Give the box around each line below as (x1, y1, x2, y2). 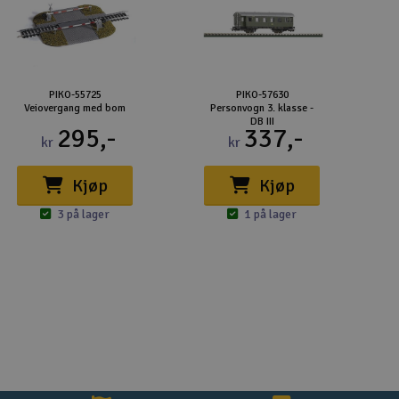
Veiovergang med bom (24, 102, 126, 115)
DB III (249, 115, 274, 128)
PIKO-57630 (235, 88, 289, 102)
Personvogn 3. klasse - (210, 102, 313, 115)
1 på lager (244, 207, 297, 222)
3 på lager (57, 207, 110, 222)
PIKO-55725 (48, 88, 102, 102)
